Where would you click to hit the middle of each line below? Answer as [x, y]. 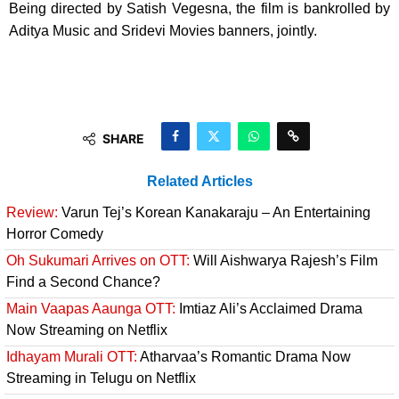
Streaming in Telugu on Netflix [101, 379]
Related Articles [199, 182]
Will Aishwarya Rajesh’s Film [284, 261]
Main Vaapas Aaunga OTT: [91, 309]
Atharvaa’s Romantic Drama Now [244, 357]
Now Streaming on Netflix [87, 330]
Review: [32, 213]
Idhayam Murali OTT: [72, 357]
